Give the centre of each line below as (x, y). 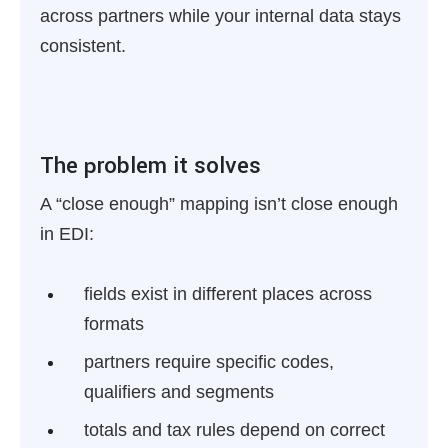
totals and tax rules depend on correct (234, 430)
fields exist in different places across (228, 294)
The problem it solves (150, 165)
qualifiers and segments (179, 392)
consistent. (83, 46)
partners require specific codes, (209, 362)
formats (114, 324)
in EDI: (67, 234)
